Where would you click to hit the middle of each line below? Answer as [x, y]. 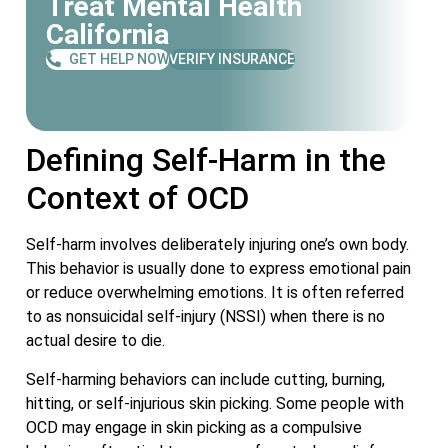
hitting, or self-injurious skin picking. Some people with [215, 403]
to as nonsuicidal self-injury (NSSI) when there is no [205, 317]
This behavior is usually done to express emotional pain [218, 269]
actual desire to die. [95, 341]
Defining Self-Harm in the [206, 160]
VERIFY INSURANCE [232, 58]
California [107, 34]
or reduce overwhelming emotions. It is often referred [215, 293]
